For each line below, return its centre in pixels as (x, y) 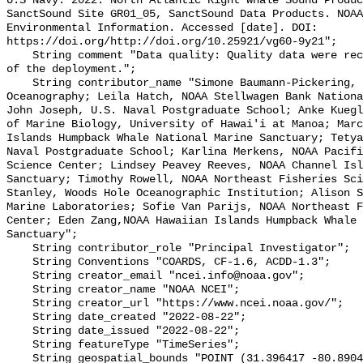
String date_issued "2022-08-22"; (19, 331)
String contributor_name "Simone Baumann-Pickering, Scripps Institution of (19, 83)
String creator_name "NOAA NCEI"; (19, 290)
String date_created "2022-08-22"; (19, 318)
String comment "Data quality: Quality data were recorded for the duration (19, 56)
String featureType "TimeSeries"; (19, 345)
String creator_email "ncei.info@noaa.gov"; (19, 276)
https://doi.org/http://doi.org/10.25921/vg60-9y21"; (172, 42)
